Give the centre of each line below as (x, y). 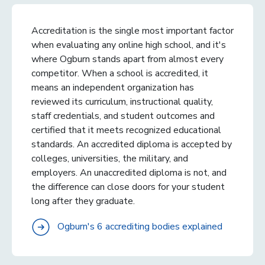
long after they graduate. (83, 201)
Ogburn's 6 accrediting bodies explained (140, 226)
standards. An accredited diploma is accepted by (132, 144)
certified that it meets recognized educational (126, 130)
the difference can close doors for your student (128, 187)
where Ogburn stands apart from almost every (127, 59)
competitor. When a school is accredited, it (120, 73)
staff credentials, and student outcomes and (123, 116)
